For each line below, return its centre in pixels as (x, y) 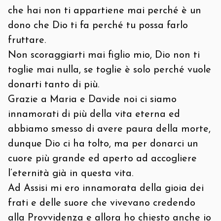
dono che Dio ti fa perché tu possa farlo (98, 26)
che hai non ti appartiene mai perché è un (105, 11)
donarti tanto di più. (54, 85)
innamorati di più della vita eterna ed (94, 114)
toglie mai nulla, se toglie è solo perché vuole (110, 70)
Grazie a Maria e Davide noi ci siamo (92, 100)
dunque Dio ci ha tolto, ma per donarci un (103, 144)
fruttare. (27, 40)
